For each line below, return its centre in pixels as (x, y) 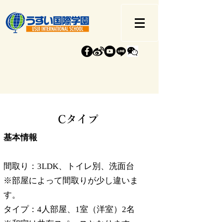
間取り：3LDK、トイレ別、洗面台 (69, 166)
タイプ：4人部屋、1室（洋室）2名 (69, 209)
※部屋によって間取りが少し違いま (71, 181)
